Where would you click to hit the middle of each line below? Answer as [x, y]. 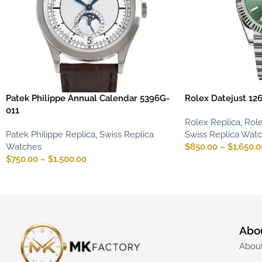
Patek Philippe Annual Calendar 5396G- [88, 98]
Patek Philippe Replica [51, 134]
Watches [24, 146]
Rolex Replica [212, 122]
